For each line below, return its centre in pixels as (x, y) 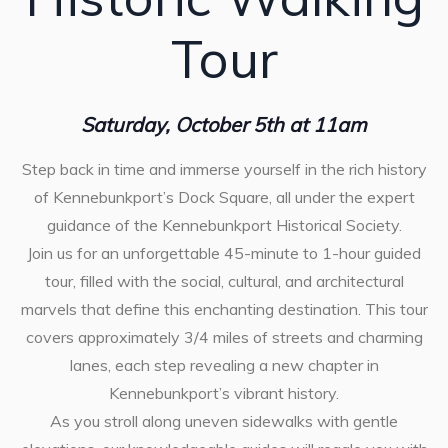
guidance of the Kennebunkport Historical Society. (224, 225)
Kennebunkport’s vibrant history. (224, 393)
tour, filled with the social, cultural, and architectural (224, 281)
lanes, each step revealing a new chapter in (224, 365)
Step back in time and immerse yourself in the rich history (224, 169)
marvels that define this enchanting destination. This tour (224, 309)
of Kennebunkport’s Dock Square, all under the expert (224, 197)
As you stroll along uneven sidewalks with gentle (224, 421)
